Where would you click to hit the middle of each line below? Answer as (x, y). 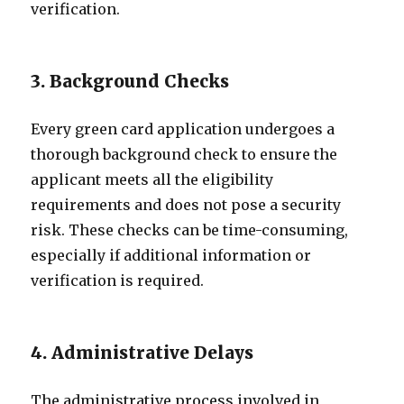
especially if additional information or (171, 255)
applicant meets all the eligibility (152, 179)
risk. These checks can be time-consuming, (190, 230)
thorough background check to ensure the (184, 154)
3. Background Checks (130, 81)
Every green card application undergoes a (183, 129)
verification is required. (118, 280)
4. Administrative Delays (142, 353)
